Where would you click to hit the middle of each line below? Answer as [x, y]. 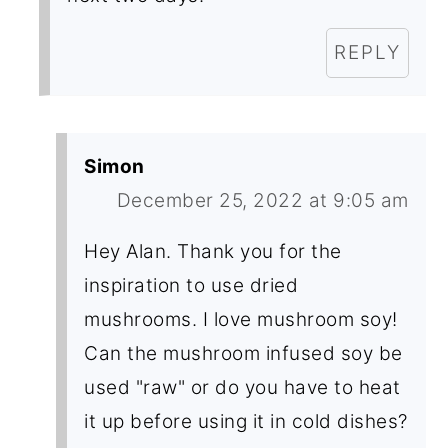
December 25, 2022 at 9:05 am [262, 200]
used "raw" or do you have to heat [242, 387]
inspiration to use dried [191, 285]
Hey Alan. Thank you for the [213, 251]
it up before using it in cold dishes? [246, 421]
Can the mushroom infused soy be [243, 353]
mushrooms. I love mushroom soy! [241, 319]
